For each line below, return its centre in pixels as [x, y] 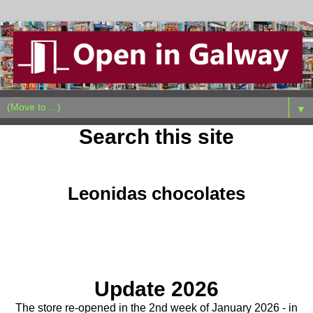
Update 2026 [156, 289]
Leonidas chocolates [156, 193]
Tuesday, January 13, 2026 [156, 161]
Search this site [156, 136]
